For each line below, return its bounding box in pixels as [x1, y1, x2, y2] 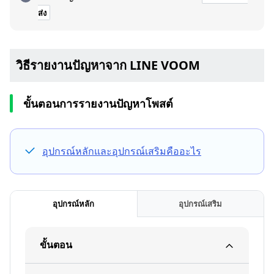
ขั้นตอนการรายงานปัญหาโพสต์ [23, 96, 173, 111]
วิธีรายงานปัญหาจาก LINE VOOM [16, 57, 200, 73]
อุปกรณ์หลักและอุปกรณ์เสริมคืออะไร [42, 144, 201, 158]
